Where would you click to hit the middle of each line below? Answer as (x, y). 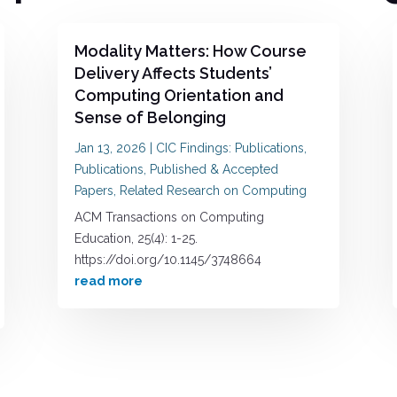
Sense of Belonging (150, 117)
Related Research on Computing (213, 190)
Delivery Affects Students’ (173, 73)
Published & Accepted (214, 169)
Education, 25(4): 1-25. (136, 238)
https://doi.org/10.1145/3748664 (167, 259)
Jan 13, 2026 (110, 148)
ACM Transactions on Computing (169, 217)
